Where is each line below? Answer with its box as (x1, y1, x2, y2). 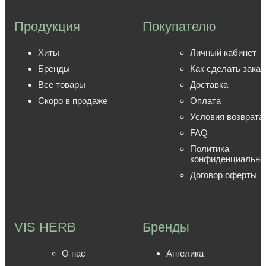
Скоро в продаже (38, 96, 107, 106)
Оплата (190, 96, 221, 106)
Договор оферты (190, 170, 257, 180)
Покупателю (142, 19, 216, 34)
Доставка (190, 80, 228, 90)
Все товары (38, 80, 85, 90)
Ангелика (166, 248, 204, 258)
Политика (190, 144, 229, 154)
